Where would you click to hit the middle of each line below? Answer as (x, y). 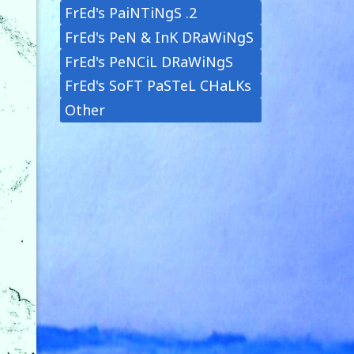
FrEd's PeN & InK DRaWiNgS (160, 37)
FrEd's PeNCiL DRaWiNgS (149, 61)
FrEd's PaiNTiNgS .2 (131, 13)
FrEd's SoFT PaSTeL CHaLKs (158, 86)
